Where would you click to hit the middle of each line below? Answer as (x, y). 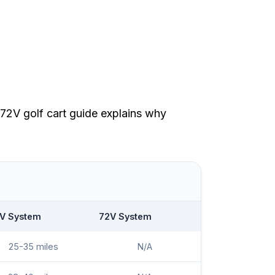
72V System (126, 217)
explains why (132, 114)
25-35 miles (33, 247)
